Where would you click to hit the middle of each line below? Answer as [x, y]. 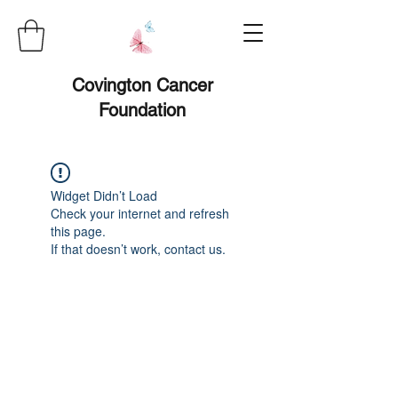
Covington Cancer [142, 85]
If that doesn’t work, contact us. [138, 248]
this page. [78, 231]
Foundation [142, 110]
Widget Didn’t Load [104, 195]
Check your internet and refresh [140, 213]
